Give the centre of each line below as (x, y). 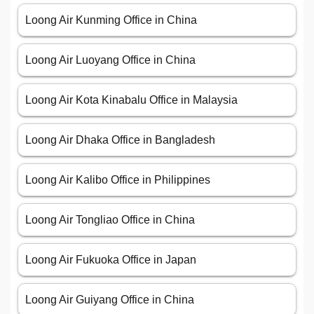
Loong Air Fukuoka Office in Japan (111, 260)
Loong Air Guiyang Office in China (110, 300)
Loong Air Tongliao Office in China (110, 220)
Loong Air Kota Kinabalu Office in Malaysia (131, 100)
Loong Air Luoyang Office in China (110, 60)
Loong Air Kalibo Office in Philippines (118, 180)
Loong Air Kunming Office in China (111, 20)
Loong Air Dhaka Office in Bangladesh (120, 140)
